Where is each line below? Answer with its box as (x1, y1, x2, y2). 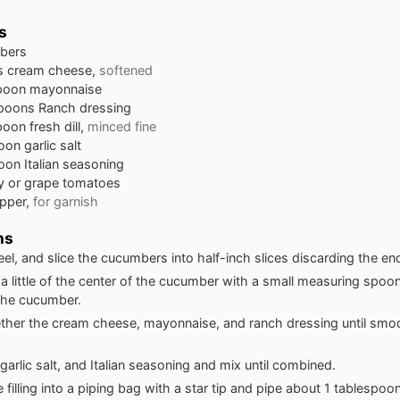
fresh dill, (29, 118, 84, 134)
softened (99, 62, 153, 78)
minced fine (87, 118, 156, 134)
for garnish (33, 193, 98, 209)
